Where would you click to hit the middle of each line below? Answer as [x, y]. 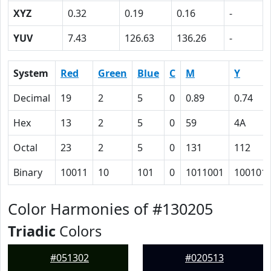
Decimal [32, 98]
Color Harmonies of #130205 [110, 209]
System [31, 73]
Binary [28, 172]
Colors [79, 231]
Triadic [32, 231]
